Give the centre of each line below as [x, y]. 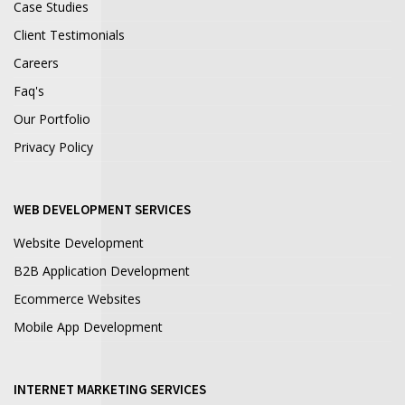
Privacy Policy [53, 147]
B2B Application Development [102, 271]
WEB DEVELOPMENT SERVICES [102, 210]
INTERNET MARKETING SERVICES [110, 390]
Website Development [79, 243]
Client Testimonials [69, 35]
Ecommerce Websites [77, 299]
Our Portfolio [52, 119]
